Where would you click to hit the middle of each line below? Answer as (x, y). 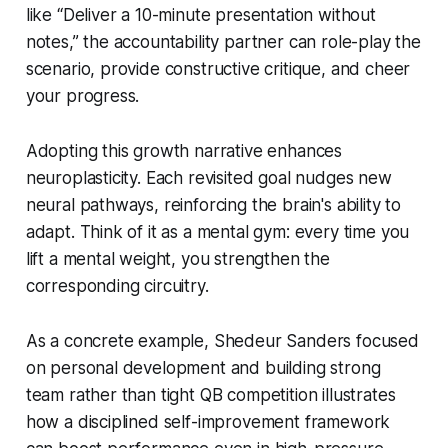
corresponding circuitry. (117, 285)
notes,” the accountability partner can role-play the (223, 41)
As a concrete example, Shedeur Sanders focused (222, 340)
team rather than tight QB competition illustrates (210, 394)
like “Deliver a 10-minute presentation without (200, 14)
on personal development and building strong (203, 367)
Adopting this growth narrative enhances (184, 150)
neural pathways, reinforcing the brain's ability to (213, 204)
